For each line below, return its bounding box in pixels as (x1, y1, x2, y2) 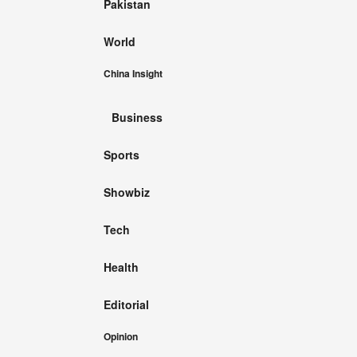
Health (104, 258, 139, 275)
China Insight (104, 65, 163, 80)
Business (112, 108, 163, 125)
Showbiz (104, 183, 150, 200)
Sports (104, 146, 139, 163)
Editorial (104, 296, 149, 312)
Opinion (104, 328, 138, 343)
